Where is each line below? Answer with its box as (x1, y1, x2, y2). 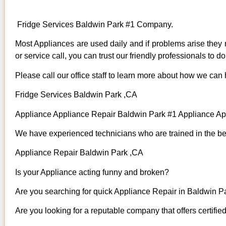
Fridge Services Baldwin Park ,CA (15, 90, 137, 99)
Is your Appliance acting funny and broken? (15, 167, 169, 177)
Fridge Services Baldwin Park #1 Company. (15, 20, 173, 29)
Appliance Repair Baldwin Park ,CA (15, 148, 143, 157)
